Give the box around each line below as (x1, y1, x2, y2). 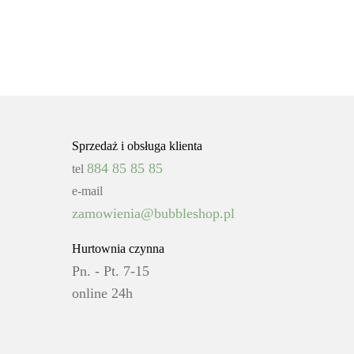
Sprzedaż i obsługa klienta (72, 139, 202, 153)
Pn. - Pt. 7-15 (72, 263, 149, 280)
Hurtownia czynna (72, 242, 164, 256)
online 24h (72, 285, 133, 302)
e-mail (72, 184, 103, 198)
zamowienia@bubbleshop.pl (72, 205, 235, 222)
